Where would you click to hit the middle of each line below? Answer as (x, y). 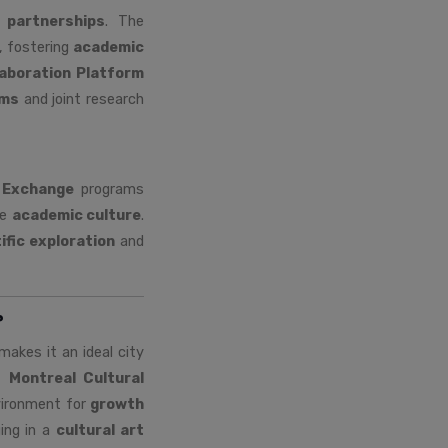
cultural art (100, 429)
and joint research (82, 98)
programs (109, 188)
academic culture (76, 214)
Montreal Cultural (76, 377)
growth (117, 403)
